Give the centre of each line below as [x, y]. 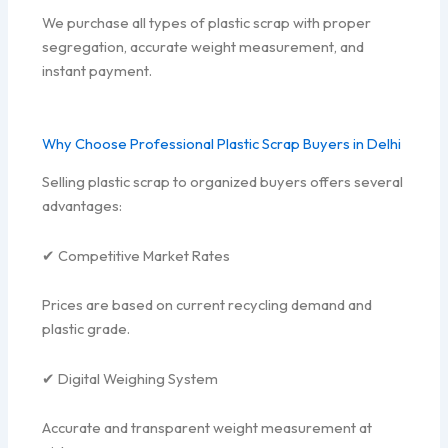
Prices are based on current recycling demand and [207, 305]
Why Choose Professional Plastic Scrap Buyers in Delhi [222, 143]
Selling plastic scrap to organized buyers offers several [223, 182]
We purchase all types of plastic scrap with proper [207, 23]
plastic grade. [86, 329]
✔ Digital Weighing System [130, 378]
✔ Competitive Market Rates [136, 255]
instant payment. [97, 71]
